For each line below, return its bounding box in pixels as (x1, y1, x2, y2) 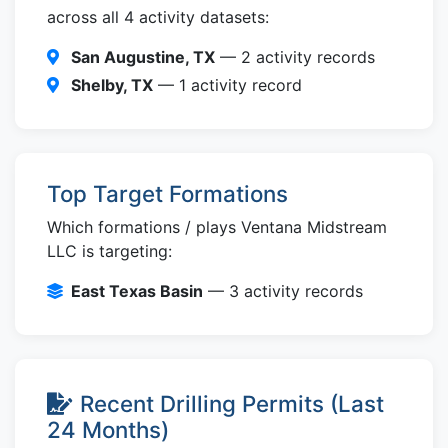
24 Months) (47, 416, 169, 443)
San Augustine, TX (71, 47, 215, 67)
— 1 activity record (153, 75, 302, 95)
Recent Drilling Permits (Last (80, 390, 384, 417)
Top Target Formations (47, 180, 288, 207)
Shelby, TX (71, 75, 153, 95)
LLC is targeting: (47, 241, 172, 261)
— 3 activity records (203, 281, 363, 301)
